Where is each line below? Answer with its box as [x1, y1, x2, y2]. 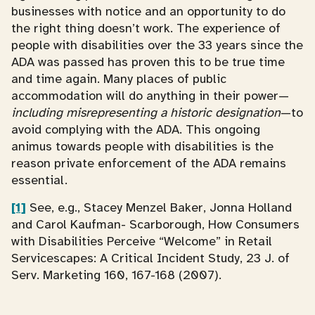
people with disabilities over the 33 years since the [11, 37, 303, 53]
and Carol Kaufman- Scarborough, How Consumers [11, 217, 300, 232]
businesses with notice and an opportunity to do [11, 4, 285, 19]
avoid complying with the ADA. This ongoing [11, 122, 260, 137]
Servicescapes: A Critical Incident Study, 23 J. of [11, 250, 290, 266]
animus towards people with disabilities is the [11, 139, 274, 154]
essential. [11, 172, 67, 188]
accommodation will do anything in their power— [11, 88, 289, 103]
